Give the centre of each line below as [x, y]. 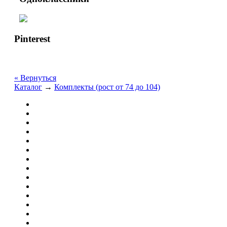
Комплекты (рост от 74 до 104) [107, 87]
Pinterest [32, 39]
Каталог [28, 87]
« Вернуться [35, 78]
